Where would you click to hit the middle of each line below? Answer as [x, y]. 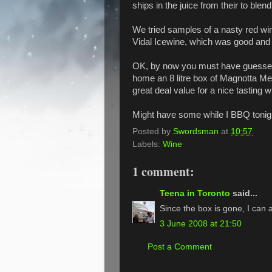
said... [244, 193]
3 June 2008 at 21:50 [201, 223]
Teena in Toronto [195, 193]
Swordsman [196, 131]
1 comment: [163, 171]
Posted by [153, 131]
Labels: [148, 144]
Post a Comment [180, 246]
